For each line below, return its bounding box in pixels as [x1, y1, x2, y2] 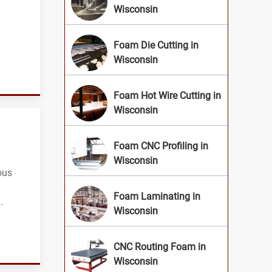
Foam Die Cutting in [114, 39, 199, 52]
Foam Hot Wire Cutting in [114, 90, 221, 102]
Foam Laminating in [114, 191, 200, 203]
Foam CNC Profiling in [114, 140, 208, 152]
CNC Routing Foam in [114, 241, 206, 253]
